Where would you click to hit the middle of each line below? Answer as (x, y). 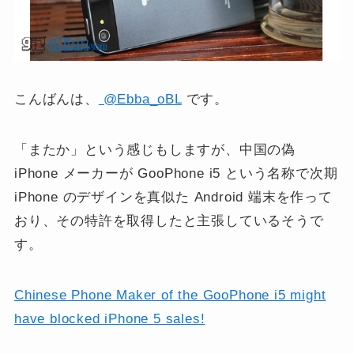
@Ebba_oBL (140, 99)
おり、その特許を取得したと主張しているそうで (169, 220)
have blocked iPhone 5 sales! (109, 318)
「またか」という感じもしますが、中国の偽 (155, 149)
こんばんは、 (56, 99)
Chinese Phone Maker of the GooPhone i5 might (170, 295)
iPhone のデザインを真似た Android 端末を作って (173, 197)
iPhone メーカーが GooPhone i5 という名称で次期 (176, 173)
